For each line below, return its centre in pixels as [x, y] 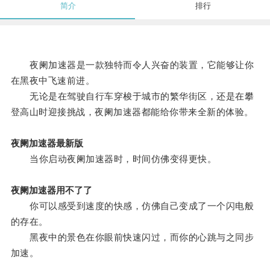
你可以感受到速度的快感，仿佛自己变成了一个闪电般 [132, 206]
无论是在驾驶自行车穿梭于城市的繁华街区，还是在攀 [132, 96]
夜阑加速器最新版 [47, 143]
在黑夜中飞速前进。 [53, 81]
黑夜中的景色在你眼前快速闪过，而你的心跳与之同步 [132, 237]
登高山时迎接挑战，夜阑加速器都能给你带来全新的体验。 [132, 112]
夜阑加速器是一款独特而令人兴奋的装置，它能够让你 [132, 65]
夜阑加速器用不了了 [51, 190]
